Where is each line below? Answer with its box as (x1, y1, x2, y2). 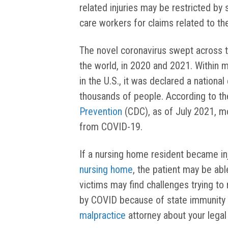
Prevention (79, 105, 122, 118)
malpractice (79, 209, 126, 222)
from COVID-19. (79, 121, 145, 133)
